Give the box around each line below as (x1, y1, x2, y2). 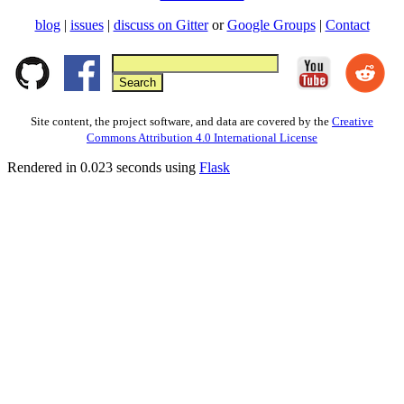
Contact (325, 17, 370, 33)
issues (69, 17, 104, 33)
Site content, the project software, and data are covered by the (31, 115, 332, 129)
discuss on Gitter (113, 17, 208, 33)
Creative (332, 115, 373, 129)
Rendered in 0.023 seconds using (7, 160, 199, 176)
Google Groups (226, 17, 316, 33)
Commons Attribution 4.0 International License (87, 131, 317, 145)
